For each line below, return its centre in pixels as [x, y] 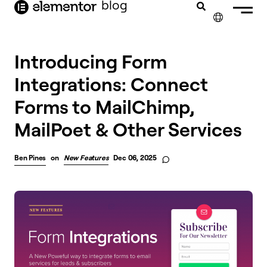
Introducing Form [91, 61]
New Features [86, 158]
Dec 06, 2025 [135, 158]
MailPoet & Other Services [128, 129]
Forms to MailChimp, [104, 106]
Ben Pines [30, 158]
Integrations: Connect [111, 84]
